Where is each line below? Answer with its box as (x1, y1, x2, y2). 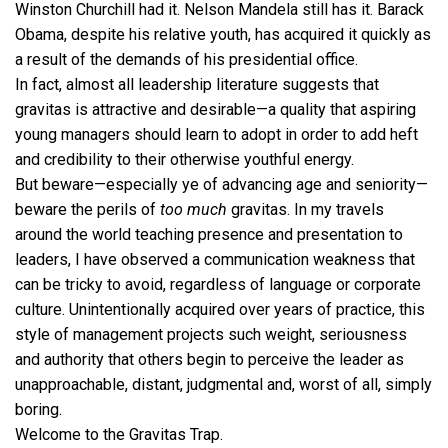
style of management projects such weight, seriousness (15, 325, 407, 345)
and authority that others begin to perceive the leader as (15, 350, 404, 370)
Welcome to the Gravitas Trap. (15, 425, 223, 445)
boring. (15, 400, 62, 420)
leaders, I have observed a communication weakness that (15, 250, 415, 270)
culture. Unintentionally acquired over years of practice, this (15, 300, 425, 320)
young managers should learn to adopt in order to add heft (15, 125, 418, 145)
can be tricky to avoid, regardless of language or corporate (15, 275, 421, 295)
